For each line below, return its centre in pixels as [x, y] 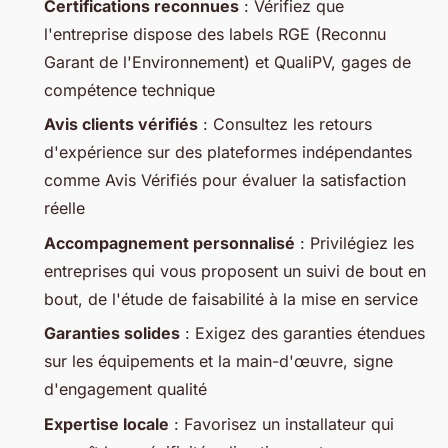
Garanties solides [112, 333]
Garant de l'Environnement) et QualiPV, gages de [227, 62]
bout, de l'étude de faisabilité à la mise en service [231, 298]
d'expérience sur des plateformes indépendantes [228, 152]
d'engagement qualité [125, 389]
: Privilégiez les [354, 242]
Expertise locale [106, 423]
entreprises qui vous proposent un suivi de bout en [235, 270]
